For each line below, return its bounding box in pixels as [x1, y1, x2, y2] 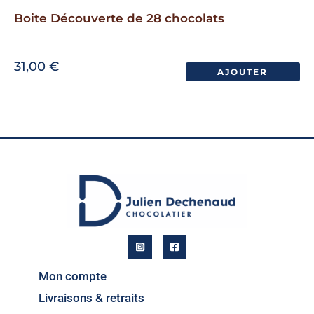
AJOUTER [217, 67, 268, 78]
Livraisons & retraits [39, 290, 144, 305]
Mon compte [39, 268, 107, 283]
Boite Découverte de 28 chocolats [14, 11, 224, 25]
